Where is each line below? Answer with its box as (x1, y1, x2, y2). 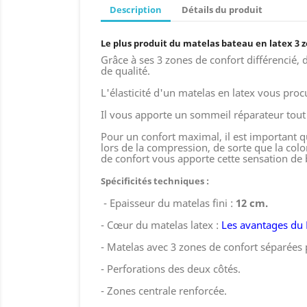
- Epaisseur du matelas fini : (101, 195, 236, 210)
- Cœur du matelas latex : (101, 217, 221, 232)
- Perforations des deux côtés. (101, 261, 241, 275)
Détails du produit (181, 3, 262, 16)
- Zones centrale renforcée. (101, 283, 227, 297)
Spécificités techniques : (101, 174, 209, 187)
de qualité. (101, 63, 150, 77)
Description (109, 3, 162, 16)
